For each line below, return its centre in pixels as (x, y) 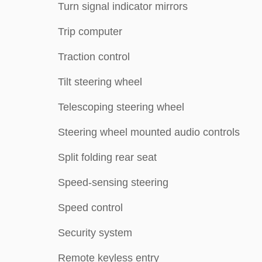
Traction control (94, 57)
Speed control (90, 208)
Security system (95, 233)
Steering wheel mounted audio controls (149, 132)
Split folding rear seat (107, 157)
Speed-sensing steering (113, 182)
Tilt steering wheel (100, 82)
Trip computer (90, 32)
